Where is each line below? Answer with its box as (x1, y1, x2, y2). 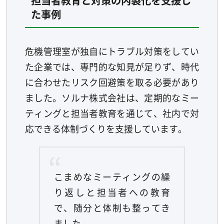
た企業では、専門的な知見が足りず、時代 (24, 60, 199, 73)
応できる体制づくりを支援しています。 (24, 122, 187, 135)
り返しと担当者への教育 (53, 185, 170, 199)
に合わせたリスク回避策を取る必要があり (24, 75, 199, 89)
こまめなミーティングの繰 (53, 170, 170, 183)
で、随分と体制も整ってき (53, 201, 170, 214)
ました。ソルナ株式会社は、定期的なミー (24, 91, 199, 104)
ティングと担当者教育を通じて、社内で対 (24, 106, 199, 120)
